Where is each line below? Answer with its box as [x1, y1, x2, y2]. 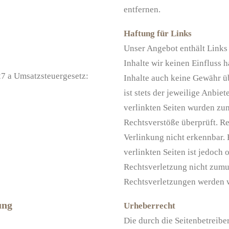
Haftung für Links [124, 29, 192, 38]
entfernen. [124, 5, 161, 14]
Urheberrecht [124, 201, 175, 211]
